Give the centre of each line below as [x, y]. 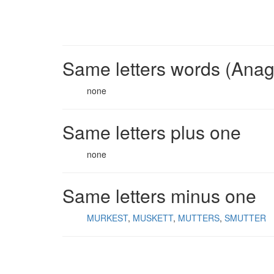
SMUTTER [245, 218]
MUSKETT [153, 218]
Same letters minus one [159, 195]
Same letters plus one [152, 132]
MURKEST [107, 218]
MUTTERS [199, 218]
